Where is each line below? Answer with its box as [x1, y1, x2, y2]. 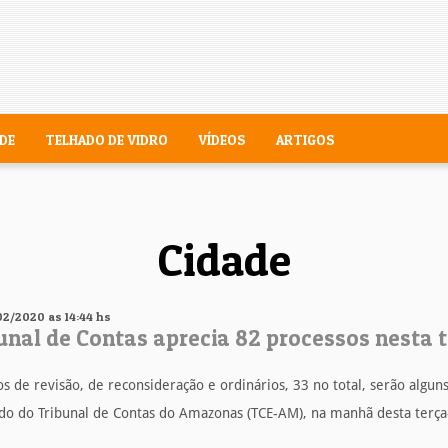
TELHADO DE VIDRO [45, 131, 168, 148]
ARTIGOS [276, 131, 335, 148]
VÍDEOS [198, 131, 246, 148]
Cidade [157, 231, 291, 287]
